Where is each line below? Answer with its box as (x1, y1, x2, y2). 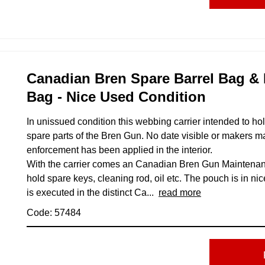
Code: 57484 (27, 207, 81, 218)
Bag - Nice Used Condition (27, 88, 206, 105)
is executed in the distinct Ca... (27, 187, 159, 198)
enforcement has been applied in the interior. (27, 144, 212, 155)
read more (159, 187, 201, 198)
